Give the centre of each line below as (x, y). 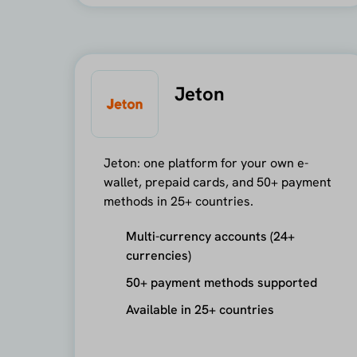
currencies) (158, 255)
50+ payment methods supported (221, 282)
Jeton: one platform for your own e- (206, 163)
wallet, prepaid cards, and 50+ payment (217, 182)
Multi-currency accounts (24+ (210, 236)
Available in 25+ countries (200, 309)
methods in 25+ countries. (178, 201)
